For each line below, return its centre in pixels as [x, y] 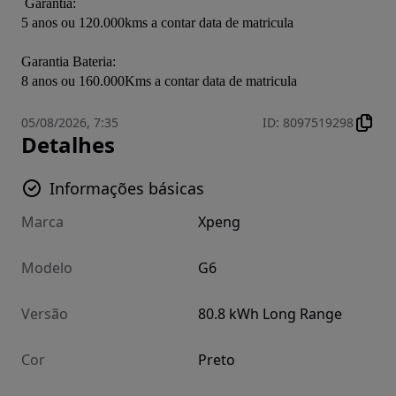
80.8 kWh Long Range [270, 314]
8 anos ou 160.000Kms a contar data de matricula [159, 81]
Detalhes [68, 145]
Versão [45, 314]
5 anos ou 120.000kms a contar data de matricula [157, 23]
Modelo [47, 268]
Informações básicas [127, 189]
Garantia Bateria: [69, 62]
